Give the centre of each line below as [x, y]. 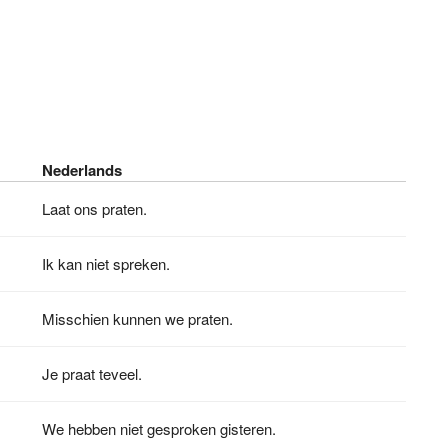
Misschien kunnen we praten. [138, 318]
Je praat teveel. [92, 373]
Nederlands [82, 169]
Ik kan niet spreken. [106, 263]
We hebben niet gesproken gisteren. [159, 428]
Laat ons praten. [95, 208]
